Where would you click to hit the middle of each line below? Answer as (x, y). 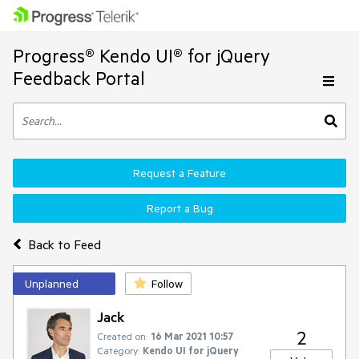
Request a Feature (179, 173)
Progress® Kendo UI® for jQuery (141, 56)
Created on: (122, 336)
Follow (167, 284)
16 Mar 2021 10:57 (192, 336)
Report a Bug (179, 208)
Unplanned (52, 284)
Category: (118, 350)
